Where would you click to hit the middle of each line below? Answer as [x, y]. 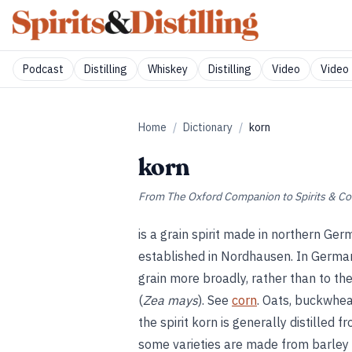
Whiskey [168, 69]
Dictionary [208, 127]
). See [215, 300]
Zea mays [170, 300]
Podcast [43, 69]
